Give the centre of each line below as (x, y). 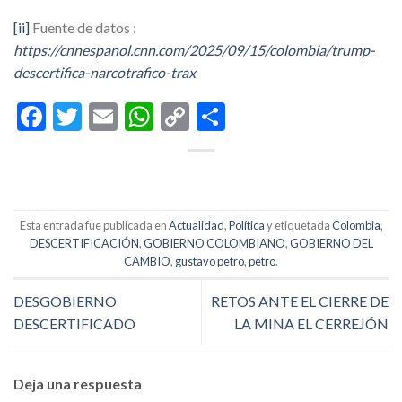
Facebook (105, 116)
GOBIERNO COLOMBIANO (214, 244)
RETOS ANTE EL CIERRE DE (300, 301)
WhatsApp (220, 116)
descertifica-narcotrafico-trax (105, 73)
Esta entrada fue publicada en (94, 226)
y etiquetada (298, 226)
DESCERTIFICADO (74, 324)
